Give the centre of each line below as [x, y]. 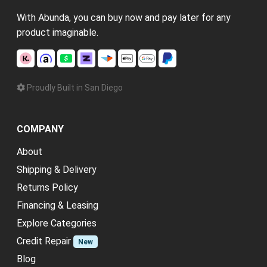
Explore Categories [57, 223]
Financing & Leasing [58, 205]
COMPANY [40, 129]
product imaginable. [58, 32]
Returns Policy [47, 187]
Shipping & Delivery [57, 169]
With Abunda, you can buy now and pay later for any [124, 17]
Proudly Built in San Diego [74, 87]
